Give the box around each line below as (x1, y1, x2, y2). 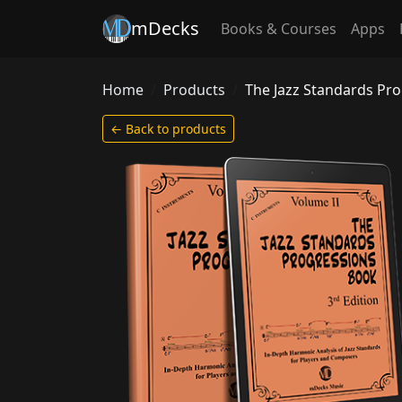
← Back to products (110, 120, 226, 137)
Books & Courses (221, 19, 336, 39)
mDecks (131, 16, 199, 40)
